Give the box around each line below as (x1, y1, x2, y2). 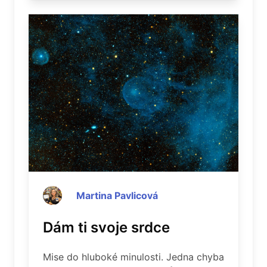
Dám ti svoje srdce (43, 219, 170, 236)
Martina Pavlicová (76, 190, 158, 201)
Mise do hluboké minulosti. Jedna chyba (43, 251, 224, 263)
